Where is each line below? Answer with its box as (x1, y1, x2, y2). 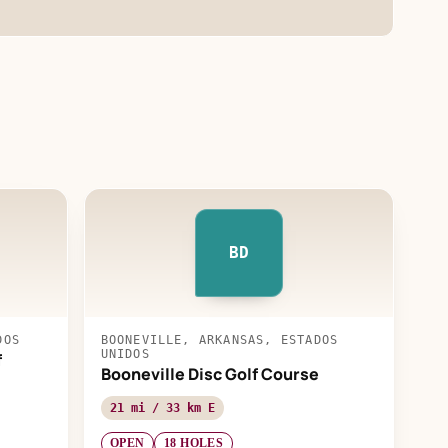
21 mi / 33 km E (109, 400, 215, 415)
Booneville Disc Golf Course (100, 362, 319, 385)
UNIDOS (100, 346, 150, 361)
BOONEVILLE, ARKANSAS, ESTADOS (100, 332, 339, 347)
